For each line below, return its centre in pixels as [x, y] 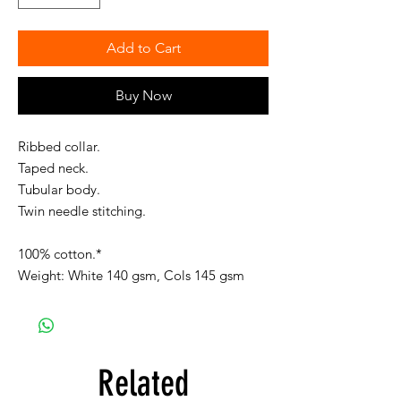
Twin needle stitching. [82, 210]
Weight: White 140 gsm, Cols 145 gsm [131, 275]
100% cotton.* [60, 253]
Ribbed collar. [59, 146]
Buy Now [143, 95]
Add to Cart [143, 47]
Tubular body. [59, 189]
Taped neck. [53, 167]
